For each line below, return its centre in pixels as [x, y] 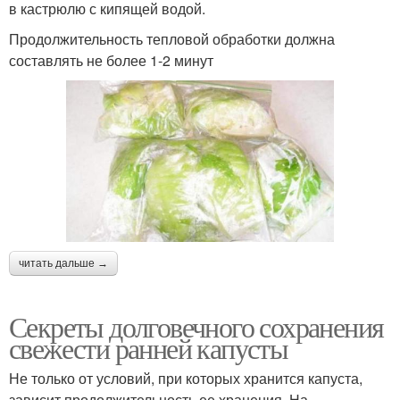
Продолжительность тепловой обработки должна [172, 38]
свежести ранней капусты [149, 347]
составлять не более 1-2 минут [111, 60]
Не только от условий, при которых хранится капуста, [186, 378]
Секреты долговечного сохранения [196, 326]
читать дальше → [63, 263]
